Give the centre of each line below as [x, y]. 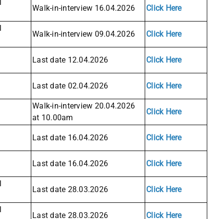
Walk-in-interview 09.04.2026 [84, 34]
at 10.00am [53, 118]
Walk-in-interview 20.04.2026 [84, 106]
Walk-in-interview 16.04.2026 [84, 8]
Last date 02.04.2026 [70, 86]
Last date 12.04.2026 [70, 60]
